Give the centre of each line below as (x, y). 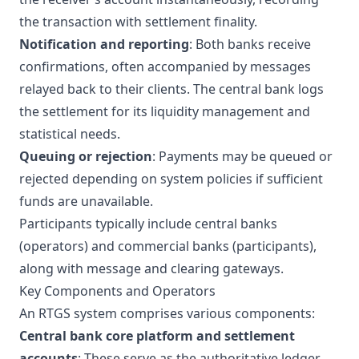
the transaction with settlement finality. (138, 22)
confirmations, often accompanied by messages (165, 67)
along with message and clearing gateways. (151, 268)
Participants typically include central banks (148, 224)
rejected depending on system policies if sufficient (171, 179)
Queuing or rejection (86, 156)
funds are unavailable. (86, 201)
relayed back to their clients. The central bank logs (171, 89)
